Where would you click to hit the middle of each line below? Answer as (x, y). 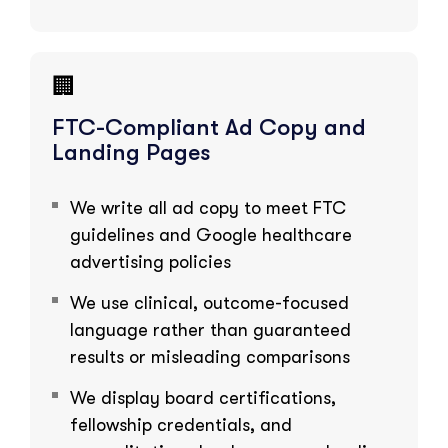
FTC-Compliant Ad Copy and (209, 127)
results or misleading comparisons (210, 356)
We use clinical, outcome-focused (209, 302)
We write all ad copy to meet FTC (208, 207)
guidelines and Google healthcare (211, 234)
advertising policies (150, 261)
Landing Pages (131, 152)
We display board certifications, (203, 397)
